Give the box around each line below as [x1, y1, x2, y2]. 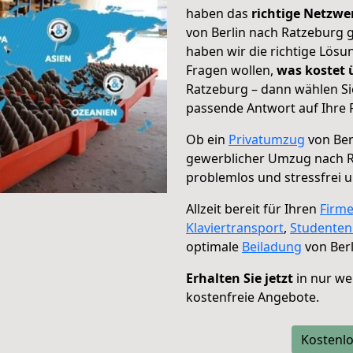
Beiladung [242, 238, 302, 255]
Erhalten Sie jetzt [186, 269, 293, 287]
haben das [186, 5, 251, 22]
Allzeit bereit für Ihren [186, 200, 320, 217]
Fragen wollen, [186, 61, 277, 79]
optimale [186, 238, 242, 255]
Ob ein [186, 131, 229, 148]
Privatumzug [229, 131, 305, 148]
